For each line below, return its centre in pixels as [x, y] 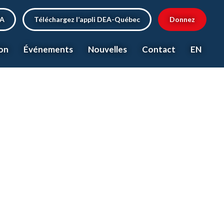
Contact [159, 49]
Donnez [182, 19]
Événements [48, 49]
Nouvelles [107, 49]
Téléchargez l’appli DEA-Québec [87, 19]
